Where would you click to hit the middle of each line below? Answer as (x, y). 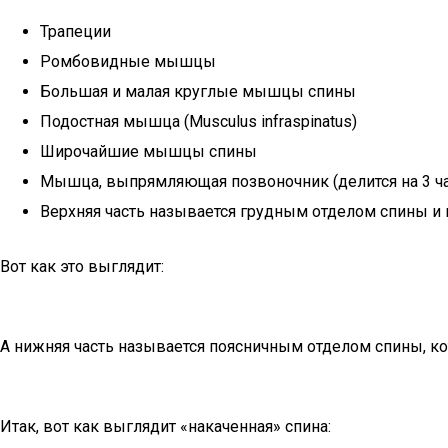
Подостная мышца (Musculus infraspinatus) (198, 121)
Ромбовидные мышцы (128, 61)
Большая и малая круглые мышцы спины (198, 91)
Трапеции (75, 31)
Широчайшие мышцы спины (148, 151)
